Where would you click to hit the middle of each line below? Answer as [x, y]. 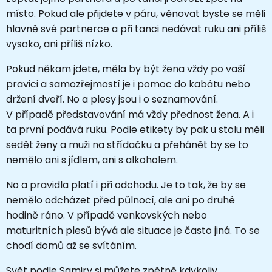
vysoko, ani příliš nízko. [59, 44]
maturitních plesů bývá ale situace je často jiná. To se [133, 230]
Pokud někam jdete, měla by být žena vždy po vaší [126, 69]
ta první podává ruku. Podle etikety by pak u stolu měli [135, 129]
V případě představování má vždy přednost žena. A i [130, 114]
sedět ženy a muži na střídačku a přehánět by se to [127, 144]
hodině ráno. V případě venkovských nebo [107, 215]
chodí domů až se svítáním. [71, 245]
